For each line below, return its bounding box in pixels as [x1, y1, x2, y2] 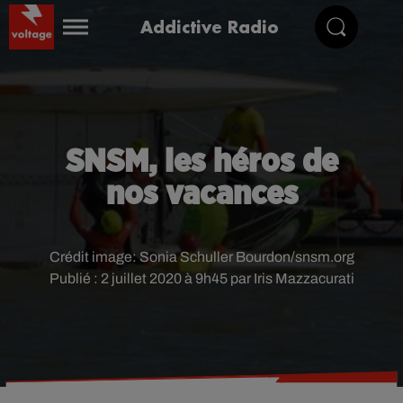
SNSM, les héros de [65, 146, 338, 178]
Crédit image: [49, 249, 139, 264]
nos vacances [105, 178, 298, 210]
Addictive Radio [140, 15, 279, 38]
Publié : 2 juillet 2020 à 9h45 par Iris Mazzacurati [49, 271, 354, 286]
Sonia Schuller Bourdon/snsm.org [139, 249, 354, 264]
